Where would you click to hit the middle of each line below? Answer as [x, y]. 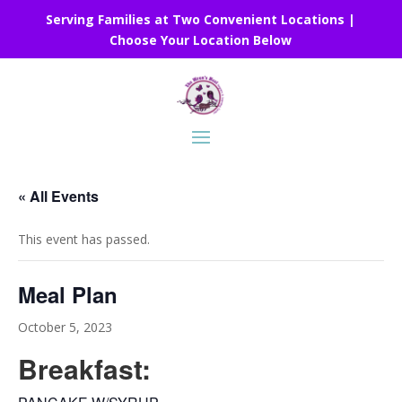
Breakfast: [84, 369]
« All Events [58, 197]
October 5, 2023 [65, 328]
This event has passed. [84, 240]
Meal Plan [68, 295]
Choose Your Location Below [201, 40]
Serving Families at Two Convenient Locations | [201, 19]
